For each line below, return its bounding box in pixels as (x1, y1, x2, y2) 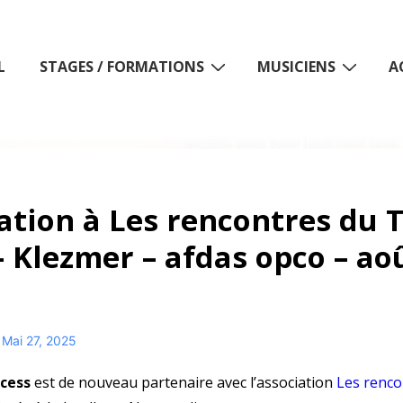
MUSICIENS (257, 56, 336, 76)
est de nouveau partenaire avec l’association (31, 372, 337, 392)
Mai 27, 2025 (2, 333, 77, 348)
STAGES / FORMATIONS (40, 56, 204, 76)
